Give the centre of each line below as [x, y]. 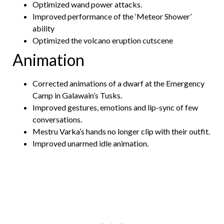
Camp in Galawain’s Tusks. [78, 95]
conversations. [58, 119]
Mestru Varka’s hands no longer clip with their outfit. [122, 131]
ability [44, 28]
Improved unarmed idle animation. [91, 143]
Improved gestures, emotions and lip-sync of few [115, 107]
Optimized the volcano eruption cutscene [103, 40]
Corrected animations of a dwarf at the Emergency [118, 83]
